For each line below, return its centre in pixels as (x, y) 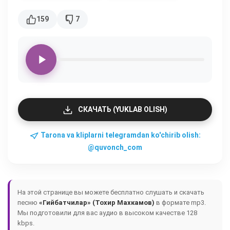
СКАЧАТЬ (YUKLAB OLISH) (123, 109)
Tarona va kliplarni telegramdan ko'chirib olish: (120, 135)
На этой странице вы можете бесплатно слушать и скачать (111, 192)
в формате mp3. (180, 203)
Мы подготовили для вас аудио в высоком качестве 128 (107, 213)
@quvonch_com (115, 147)
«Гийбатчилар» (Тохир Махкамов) (97, 203)
